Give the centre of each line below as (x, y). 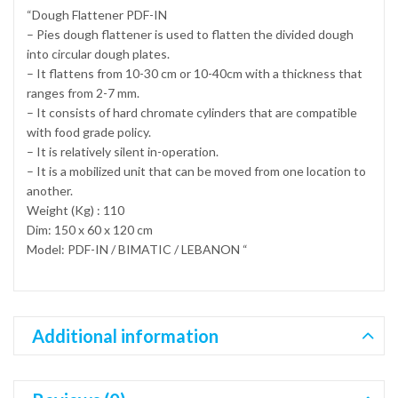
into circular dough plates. (98, 53)
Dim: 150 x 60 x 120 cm (90, 229)
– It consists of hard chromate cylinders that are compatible (192, 112)
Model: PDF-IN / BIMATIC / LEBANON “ (137, 249)
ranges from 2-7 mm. (83, 92)
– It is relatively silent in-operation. (123, 151)
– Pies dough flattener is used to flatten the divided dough (190, 34)
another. (50, 190)
